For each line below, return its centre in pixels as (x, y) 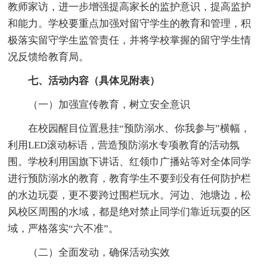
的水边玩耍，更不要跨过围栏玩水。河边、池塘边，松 (130, 195)
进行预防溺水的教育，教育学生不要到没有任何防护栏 (130, 178)
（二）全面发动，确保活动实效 (89, 252)
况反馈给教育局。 (49, 57)
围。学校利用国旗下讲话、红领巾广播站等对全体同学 (130, 162)
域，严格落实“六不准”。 (63, 228)
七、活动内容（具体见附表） (94, 80)
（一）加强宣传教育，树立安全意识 (99, 104)
